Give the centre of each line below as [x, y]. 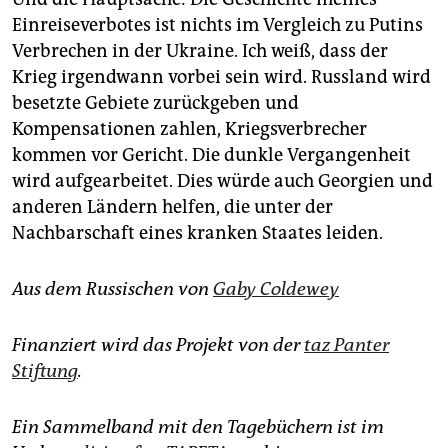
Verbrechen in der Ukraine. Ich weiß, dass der [200, 51]
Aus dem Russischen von [112, 289]
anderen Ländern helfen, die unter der [172, 207]
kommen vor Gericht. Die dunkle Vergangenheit [211, 155]
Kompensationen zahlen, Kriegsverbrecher [189, 129]
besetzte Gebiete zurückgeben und [155, 103]
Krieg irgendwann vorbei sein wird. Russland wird [221, 77]
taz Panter [346, 345]
